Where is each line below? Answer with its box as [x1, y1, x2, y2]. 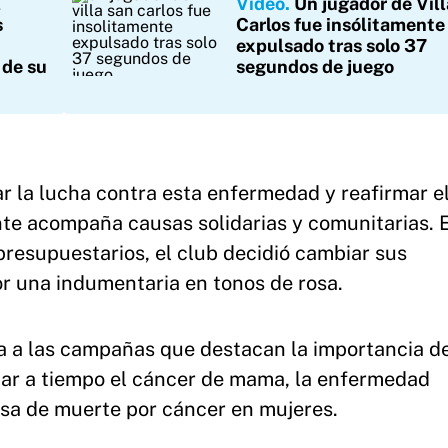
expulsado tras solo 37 [236, 35, 427, 56]
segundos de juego [236, 56, 394, 77]
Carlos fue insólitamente [236, 14, 445, 35]
